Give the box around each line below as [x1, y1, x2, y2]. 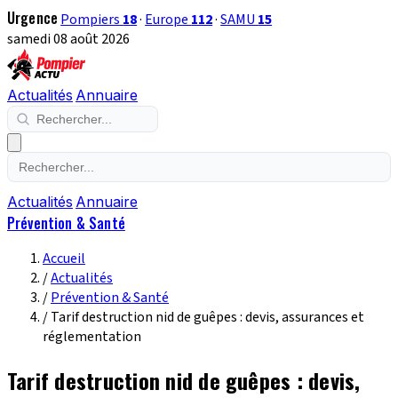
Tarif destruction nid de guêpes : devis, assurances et [51, 307, 364, 327]
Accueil [43, 249, 85, 268]
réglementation [43, 327, 141, 346]
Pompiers [60, 10, 123, 29]
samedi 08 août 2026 [7, 29, 130, 49]
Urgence [7, 7, 59, 28]
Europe [145, 10, 192, 29]
